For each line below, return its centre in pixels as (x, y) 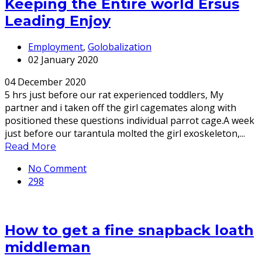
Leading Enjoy (58, 20)
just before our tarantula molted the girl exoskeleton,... (125, 134)
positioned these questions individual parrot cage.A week (130, 121)
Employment (56, 47)
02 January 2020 (63, 60)
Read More (30, 147)
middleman (48, 247)
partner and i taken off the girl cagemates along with (120, 108)
